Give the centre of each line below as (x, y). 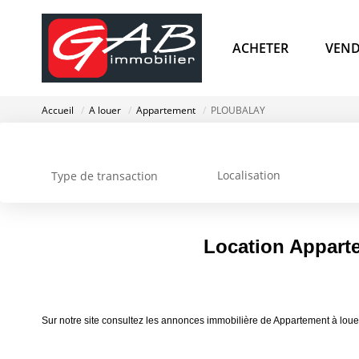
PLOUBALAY (238, 111)
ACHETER (260, 48)
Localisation (248, 175)
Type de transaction (105, 176)
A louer (105, 111)
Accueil (58, 111)
